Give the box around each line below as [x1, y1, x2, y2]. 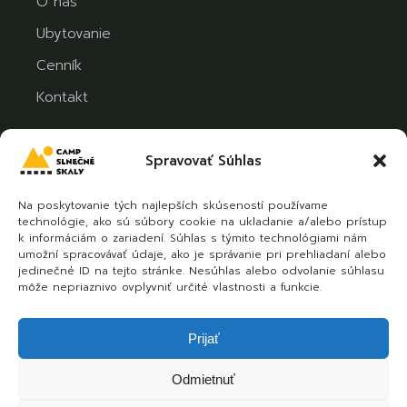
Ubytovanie [36, 23, 112, 44]
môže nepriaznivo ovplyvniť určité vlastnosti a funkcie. [18, 279, 322, 295]
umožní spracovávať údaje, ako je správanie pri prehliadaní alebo [18, 246, 386, 263]
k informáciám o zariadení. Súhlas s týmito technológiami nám [18, 230, 367, 246]
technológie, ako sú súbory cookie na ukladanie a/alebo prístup [18, 213, 387, 230]
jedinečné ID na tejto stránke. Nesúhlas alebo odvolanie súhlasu [18, 263, 384, 279]
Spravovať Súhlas [145, 150, 262, 171]
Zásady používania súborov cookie [51, 368, 286, 389]
